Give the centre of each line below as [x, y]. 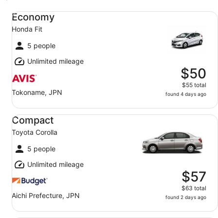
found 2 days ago [186, 197]
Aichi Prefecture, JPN [46, 195]
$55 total [194, 85]
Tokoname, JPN [37, 92]
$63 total [194, 188]
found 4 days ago [186, 94]
